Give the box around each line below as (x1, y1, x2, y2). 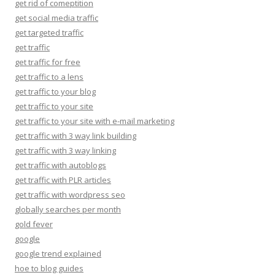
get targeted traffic (15, 26, 83, 38)
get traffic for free (15, 56, 80, 68)
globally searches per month (15, 203, 121, 215)
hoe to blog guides (15, 262, 83, 274)
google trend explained (15, 247, 101, 259)
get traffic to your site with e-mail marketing (15, 115, 174, 126)
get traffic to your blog (15, 85, 96, 97)
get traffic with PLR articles (15, 174, 111, 185)
